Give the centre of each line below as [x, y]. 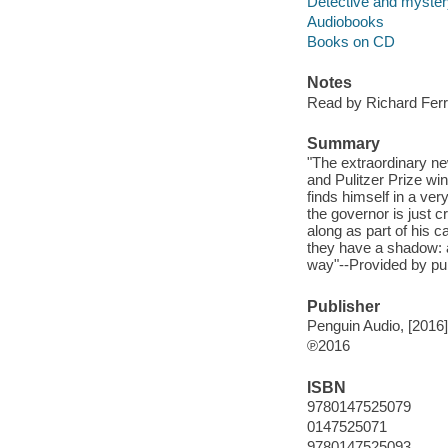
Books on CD [350, 41]
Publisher [343, 306]
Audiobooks [345, 21]
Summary [343, 143]
